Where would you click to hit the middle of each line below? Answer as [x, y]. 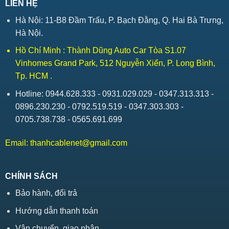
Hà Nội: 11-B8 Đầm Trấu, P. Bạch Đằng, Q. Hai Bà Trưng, [120, 20]
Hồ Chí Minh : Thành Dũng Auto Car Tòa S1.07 [101, 51]
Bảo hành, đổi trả [47, 193]
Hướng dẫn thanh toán [57, 211]
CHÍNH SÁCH [31, 176]
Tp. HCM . [34, 76]
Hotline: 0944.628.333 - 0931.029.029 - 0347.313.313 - [115, 94]
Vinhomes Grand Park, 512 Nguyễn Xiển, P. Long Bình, [116, 63]
